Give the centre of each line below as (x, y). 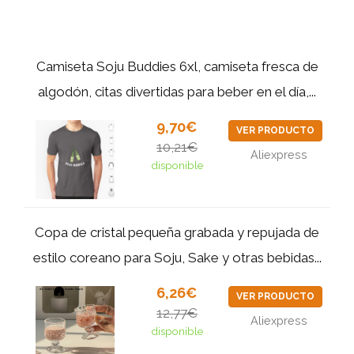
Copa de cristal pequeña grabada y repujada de (177, 232)
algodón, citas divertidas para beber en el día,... (177, 92)
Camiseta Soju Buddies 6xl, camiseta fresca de (177, 66)
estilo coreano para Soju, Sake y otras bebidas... (177, 258)
